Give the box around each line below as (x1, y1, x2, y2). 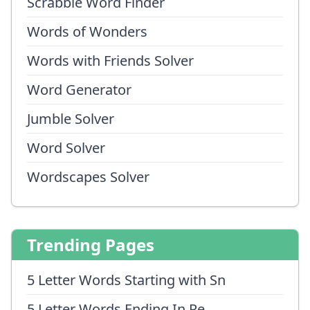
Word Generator (27, 80, 131, 99)
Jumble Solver (27, 109, 114, 128)
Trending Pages (27, 233, 154, 256)
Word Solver (27, 138, 105, 157)
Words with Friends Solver (27, 51, 194, 70)
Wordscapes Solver (27, 167, 149, 186)
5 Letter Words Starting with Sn (27, 271, 226, 289)
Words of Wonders (27, 22, 147, 41)
